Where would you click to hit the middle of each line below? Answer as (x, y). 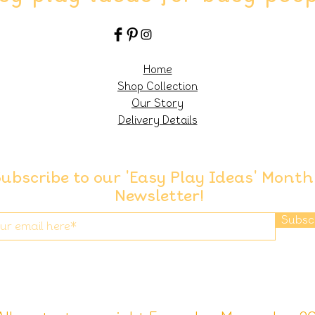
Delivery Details (157, 120)
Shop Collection (157, 86)
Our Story (157, 103)
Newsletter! (159, 196)
